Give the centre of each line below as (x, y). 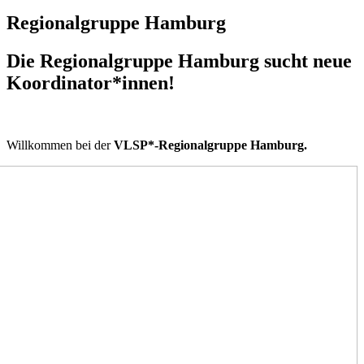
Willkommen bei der (60, 145)
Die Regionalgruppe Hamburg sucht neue (179, 61)
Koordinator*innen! (91, 83)
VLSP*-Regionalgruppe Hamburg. (210, 145)
